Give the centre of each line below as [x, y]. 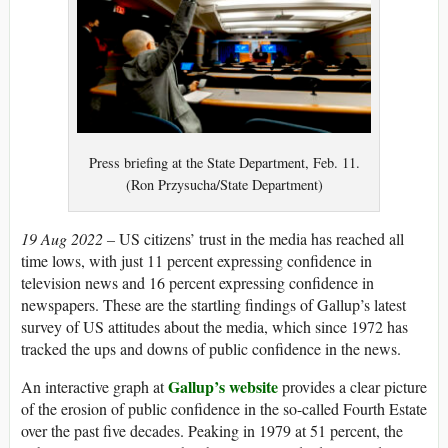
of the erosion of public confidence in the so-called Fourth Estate [224, 408]
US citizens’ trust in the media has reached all [261, 238]
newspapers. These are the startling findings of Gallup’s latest [213, 304]
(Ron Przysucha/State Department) [224, 185]
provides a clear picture [352, 386]
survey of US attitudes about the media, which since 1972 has [214, 326]
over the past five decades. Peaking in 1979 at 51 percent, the [212, 430]
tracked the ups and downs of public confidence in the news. [211, 348]
